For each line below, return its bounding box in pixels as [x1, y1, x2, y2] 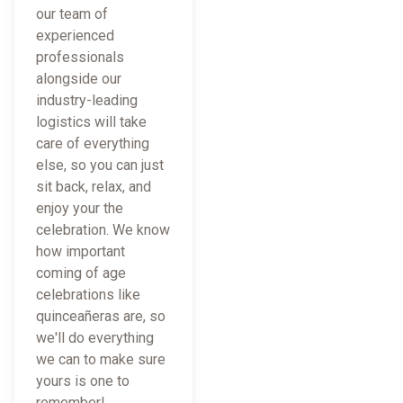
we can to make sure [36, 351, 166, 369]
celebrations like [36, 286, 140, 304]
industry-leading [36, 92, 138, 110]
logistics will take [36, 113, 147, 131]
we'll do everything [36, 329, 154, 347]
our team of [36, 5, 108, 23]
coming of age [36, 264, 126, 282]
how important [36, 243, 125, 261]
